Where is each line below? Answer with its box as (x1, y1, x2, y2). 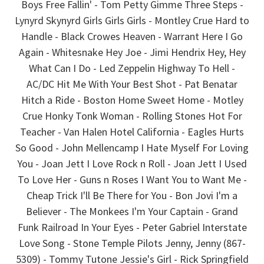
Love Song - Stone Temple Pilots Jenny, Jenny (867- (18, 236, 246, 250)
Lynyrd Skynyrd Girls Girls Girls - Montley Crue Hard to (15, 13, 249, 27)
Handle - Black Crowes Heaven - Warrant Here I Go (21, 29, 243, 43)
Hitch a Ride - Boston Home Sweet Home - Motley (21, 93, 243, 107)
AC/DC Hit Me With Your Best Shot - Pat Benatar (27, 77, 237, 91)
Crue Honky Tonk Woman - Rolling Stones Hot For (22, 108, 242, 123)
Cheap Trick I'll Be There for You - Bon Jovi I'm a (27, 188, 237, 202)
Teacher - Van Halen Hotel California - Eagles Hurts (20, 124, 244, 138)
